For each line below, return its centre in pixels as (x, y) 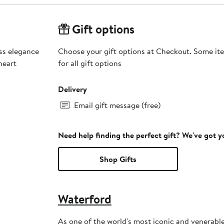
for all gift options (89, 63)
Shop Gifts (118, 159)
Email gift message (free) (117, 105)
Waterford (84, 199)
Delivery (72, 89)
